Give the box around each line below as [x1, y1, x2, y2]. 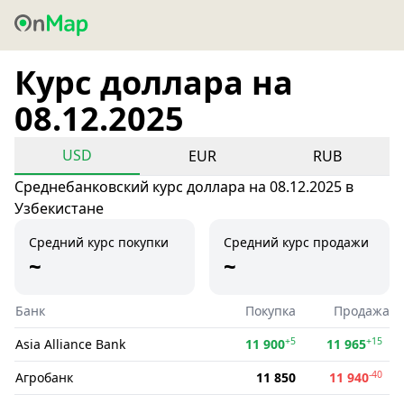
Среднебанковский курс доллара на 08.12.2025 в [14, 177, 353, 197]
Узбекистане [14, 198, 104, 218]
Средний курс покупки [29, 234, 169, 251]
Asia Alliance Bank [15, 335, 125, 353]
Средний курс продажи [224, 234, 369, 251]
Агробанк [15, 369, 73, 386]
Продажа [334, 302, 390, 319]
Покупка [245, 302, 296, 319]
